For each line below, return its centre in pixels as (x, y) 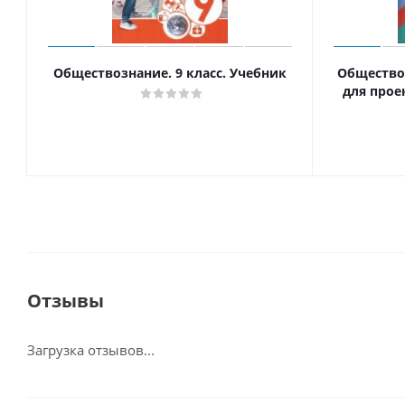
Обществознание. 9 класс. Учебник (170, 73)
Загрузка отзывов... (91, 350)
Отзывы (66, 301)
